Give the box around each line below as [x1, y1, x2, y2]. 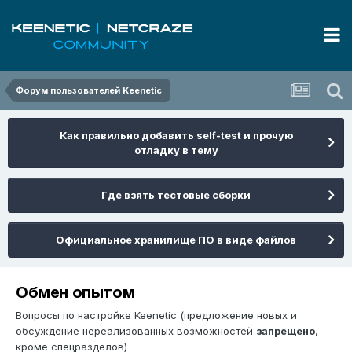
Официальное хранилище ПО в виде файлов [56, 233, 296, 246]
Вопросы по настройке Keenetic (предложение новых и [16, 308, 297, 321]
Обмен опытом [16, 283, 135, 302]
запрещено [256, 324, 315, 337]
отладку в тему [134, 144, 218, 156]
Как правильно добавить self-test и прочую [59, 129, 293, 141]
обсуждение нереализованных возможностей [16, 324, 256, 337]
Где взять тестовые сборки [101, 189, 251, 201]
